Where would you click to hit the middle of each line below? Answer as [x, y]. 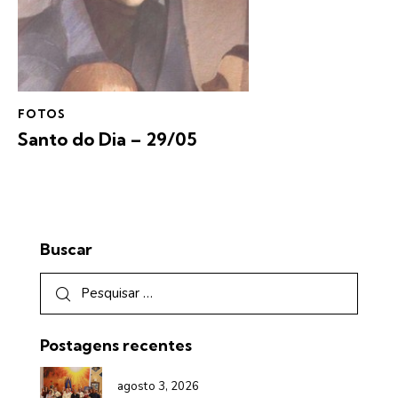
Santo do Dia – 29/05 [107, 139]
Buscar [66, 250]
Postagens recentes [116, 345]
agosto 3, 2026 [159, 386]
